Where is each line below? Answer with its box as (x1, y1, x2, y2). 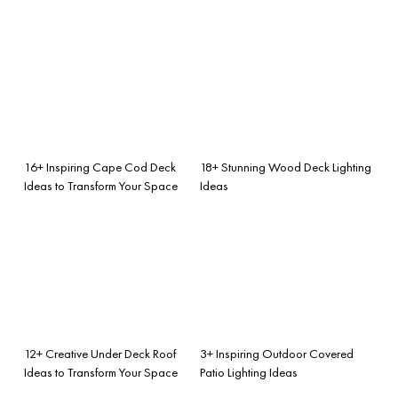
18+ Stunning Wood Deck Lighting (200, 158, 371, 175)
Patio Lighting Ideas (200, 363, 298, 380)
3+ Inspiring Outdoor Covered (200, 345, 354, 362)
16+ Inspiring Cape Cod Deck (24, 158, 176, 175)
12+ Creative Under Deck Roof (24, 345, 176, 362)
